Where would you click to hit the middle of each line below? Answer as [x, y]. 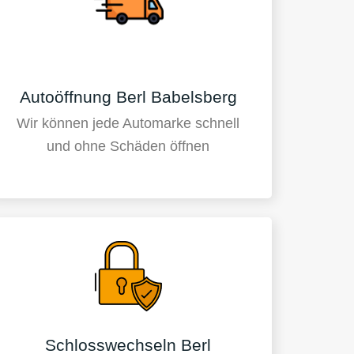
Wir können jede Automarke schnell [128, 124]
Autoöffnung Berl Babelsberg [128, 96]
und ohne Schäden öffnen [128, 147]
